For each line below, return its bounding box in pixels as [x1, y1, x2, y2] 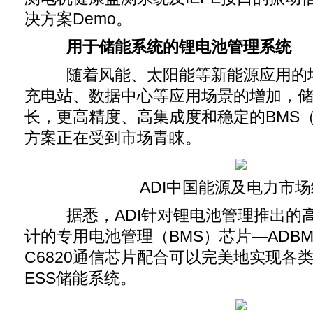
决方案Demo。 [24, 10, 132, 28]
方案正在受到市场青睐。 [24, 129, 201, 147]
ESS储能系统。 [24, 269, 136, 287]
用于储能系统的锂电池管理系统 [34, 38, 291, 56]
